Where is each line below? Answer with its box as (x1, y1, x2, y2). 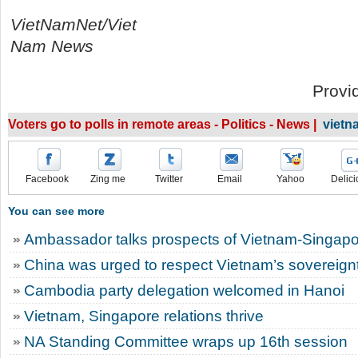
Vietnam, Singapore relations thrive (24, 308, 264, 324)
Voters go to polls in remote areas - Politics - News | (8, 117, 323, 131)
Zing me (90, 173, 125, 185)
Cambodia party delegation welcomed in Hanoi (24, 282, 344, 299)
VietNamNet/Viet (10, 15, 137, 34)
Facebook (26, 173, 69, 185)
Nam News (10, 37, 93, 55)
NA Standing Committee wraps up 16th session (24, 333, 348, 350)
